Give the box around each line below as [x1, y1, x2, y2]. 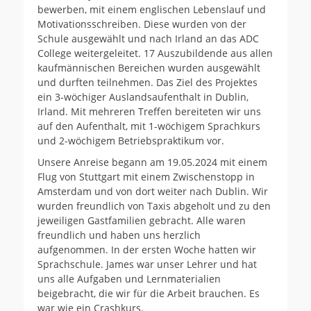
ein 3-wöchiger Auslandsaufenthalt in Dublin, [37, 90, 249, 103]
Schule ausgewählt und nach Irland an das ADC [37, 32, 259, 45]
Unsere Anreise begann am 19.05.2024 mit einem [37, 155, 267, 169]
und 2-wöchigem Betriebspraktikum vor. [37, 134, 224, 147]
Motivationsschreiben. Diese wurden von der [37, 17, 246, 31]
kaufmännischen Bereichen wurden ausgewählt [37, 61, 260, 74]
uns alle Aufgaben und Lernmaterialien [37, 272, 221, 285]
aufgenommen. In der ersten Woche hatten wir [37, 243, 256, 256]
